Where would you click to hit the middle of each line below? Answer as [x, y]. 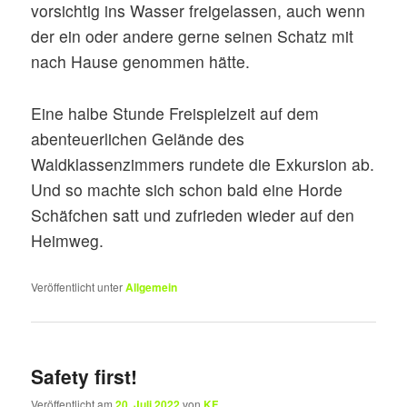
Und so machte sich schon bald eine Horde [187, 189]
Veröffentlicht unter [77, 287]
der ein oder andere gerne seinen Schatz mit [193, 36]
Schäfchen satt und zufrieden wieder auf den [193, 214]
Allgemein [152, 288]
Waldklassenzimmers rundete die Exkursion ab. [203, 164]
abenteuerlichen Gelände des [138, 138]
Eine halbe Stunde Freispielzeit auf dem [175, 113]
